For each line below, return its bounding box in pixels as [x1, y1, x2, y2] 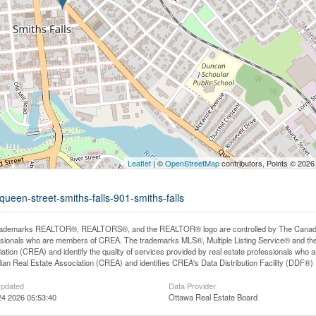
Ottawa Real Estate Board [168, 291, 257, 303]
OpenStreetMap [165, 157, 219, 169]
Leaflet [128, 157, 151, 169]
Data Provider [168, 280, 216, 291]
